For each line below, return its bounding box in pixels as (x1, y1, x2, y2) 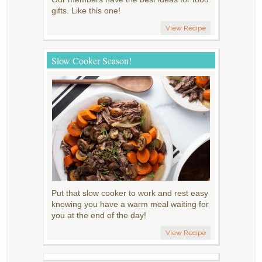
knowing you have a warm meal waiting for (51, 199, 209, 209)
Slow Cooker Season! (51, 54, 132, 67)
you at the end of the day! (51, 210, 146, 220)
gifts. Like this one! (51, 5, 120, 15)
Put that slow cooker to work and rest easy (51, 188, 208, 198)
